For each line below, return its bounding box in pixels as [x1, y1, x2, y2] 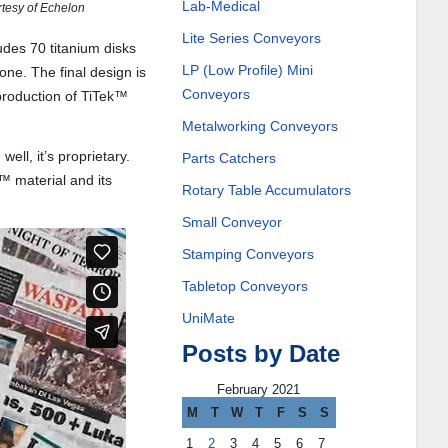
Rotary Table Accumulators [181, 182, 351, 198]
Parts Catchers [181, 150, 276, 166]
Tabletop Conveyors [181, 278, 308, 294]
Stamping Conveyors [181, 246, 314, 262]
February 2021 [217, 382, 301, 397]
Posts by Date [181, 340, 340, 367]
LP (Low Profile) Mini [181, 62, 313, 78]
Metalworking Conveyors [181, 118, 338, 134]
